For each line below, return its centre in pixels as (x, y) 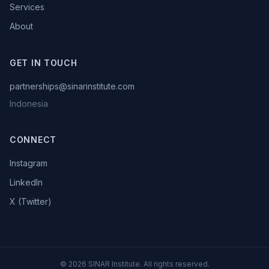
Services (27, 7)
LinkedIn (26, 182)
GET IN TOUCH (44, 63)
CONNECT (33, 140)
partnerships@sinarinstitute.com (72, 86)
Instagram (29, 163)
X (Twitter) (31, 201)
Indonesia (29, 104)
